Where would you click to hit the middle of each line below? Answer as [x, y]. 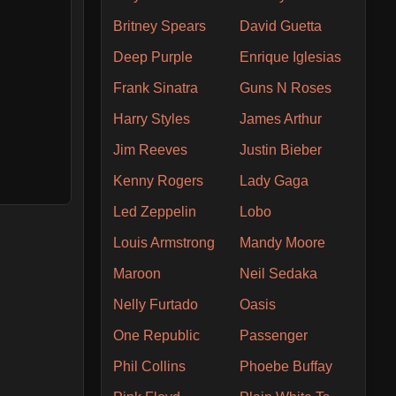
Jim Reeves [151, 149]
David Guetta [280, 26]
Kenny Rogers [159, 180]
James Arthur [280, 118]
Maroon [137, 273]
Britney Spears [160, 26]
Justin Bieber [280, 149]
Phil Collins [150, 366]
